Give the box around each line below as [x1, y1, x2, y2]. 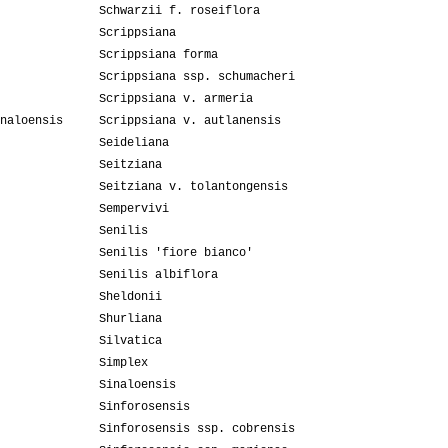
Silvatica [99, 334, 162, 349]
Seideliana [99, 136, 169, 151]
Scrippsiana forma [99, 48, 218, 63]
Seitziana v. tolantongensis [99, 180, 288, 195]
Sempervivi [99, 202, 169, 217]
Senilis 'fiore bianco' [99, 246, 253, 261]
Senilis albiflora [99, 268, 218, 283]
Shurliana [99, 312, 162, 327]
